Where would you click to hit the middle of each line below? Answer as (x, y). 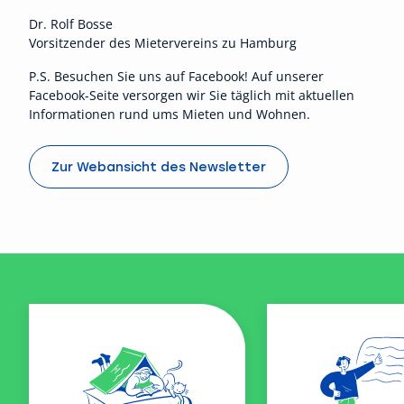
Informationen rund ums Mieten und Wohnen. (170, 115)
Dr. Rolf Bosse (71, 24)
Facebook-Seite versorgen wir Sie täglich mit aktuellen (192, 96)
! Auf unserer (284, 77)
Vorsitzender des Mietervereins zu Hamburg (163, 43)
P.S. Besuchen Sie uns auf (109, 77)
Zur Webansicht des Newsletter (159, 167)
